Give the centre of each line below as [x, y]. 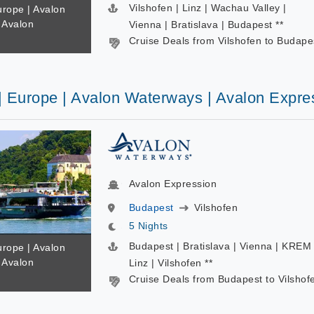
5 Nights [148, 226]
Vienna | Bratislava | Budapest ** [206, 25]
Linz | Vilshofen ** [170, 263]
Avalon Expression [172, 184]
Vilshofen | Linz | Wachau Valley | [207, 8]
